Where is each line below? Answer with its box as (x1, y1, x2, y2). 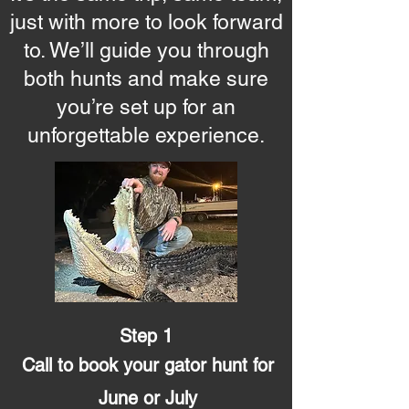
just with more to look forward (9, 10, 283, 34)
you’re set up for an (57, 95, 236, 119)
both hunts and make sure (24, 67, 268, 90)
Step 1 (120, 325, 173, 347)
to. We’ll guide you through (23, 38, 269, 62)
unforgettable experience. (27, 123, 265, 147)
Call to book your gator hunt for (22, 354, 274, 376)
